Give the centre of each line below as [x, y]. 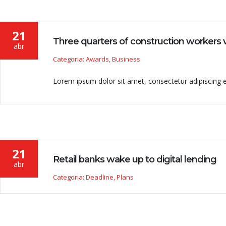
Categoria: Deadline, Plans [93, 177]
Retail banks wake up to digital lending [135, 159]
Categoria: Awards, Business [97, 59]
